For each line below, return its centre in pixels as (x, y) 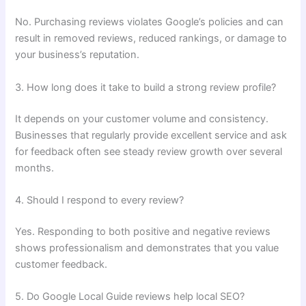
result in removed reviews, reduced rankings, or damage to (151, 39)
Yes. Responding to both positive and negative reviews (143, 231)
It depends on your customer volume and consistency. (142, 119)
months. (35, 168)
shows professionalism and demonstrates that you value (147, 248)
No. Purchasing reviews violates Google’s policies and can (150, 22)
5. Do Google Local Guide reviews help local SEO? (130, 297)
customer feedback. (61, 264)
